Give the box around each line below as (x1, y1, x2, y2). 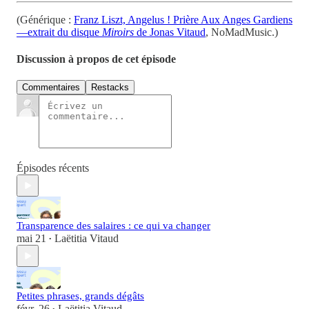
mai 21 (17, 232, 46, 245)
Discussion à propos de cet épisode (17, 53, 176, 66)
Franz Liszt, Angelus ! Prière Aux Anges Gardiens (74, 13, 292, 26)
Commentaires (22, 82, 80, 93)
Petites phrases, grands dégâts (17, 290, 144, 302)
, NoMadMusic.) (206, 26, 278, 38)
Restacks (91, 82, 129, 93)
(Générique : (17, 13, 74, 26)
